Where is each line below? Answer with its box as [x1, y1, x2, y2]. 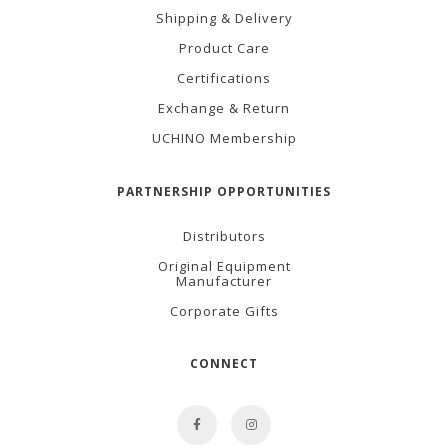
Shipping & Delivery [155, 9, 293, 27]
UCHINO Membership [151, 129, 297, 147]
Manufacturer [176, 271, 272, 290]
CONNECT [190, 355, 258, 372]
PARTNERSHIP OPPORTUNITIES [117, 182, 331, 200]
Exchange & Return [158, 99, 290, 117]
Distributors [182, 226, 266, 245]
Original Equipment [157, 256, 291, 275]
